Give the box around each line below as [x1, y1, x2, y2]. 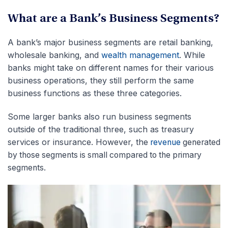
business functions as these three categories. [8, 88, 182, 98]
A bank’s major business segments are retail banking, [8, 37, 213, 47]
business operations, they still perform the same [8, 75, 194, 85]
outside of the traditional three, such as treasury [8, 124, 194, 134]
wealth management [101, 50, 179, 60]
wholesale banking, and [8, 50, 101, 60]
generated [181, 137, 220, 147]
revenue [150, 137, 181, 147]
